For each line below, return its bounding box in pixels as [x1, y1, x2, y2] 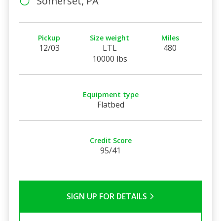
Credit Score [89, 135, 132, 145]
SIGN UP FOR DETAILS [66, 190, 149, 202]
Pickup [38, 33, 61, 42]
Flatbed [97, 99, 124, 110]
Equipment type [82, 89, 139, 99]
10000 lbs [92, 53, 127, 64]
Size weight [90, 33, 130, 42]
